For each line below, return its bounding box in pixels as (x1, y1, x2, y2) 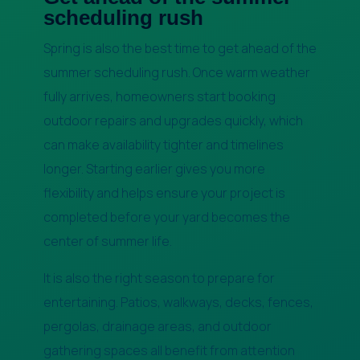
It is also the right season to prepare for (43, 268, 275, 287)
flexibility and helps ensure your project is (43, 183, 285, 202)
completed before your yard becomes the (43, 207, 290, 226)
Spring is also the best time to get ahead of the (43, 39, 317, 57)
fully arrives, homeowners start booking (43, 87, 276, 105)
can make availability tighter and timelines (43, 135, 284, 153)
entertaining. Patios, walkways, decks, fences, (43, 292, 313, 311)
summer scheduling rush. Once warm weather (43, 63, 310, 81)
